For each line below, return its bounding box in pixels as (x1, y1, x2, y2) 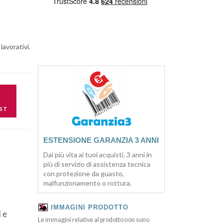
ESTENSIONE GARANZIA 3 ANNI (43, 136, 159, 145)
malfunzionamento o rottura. (43, 179, 131, 188)
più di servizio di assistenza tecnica (43, 160, 150, 169)
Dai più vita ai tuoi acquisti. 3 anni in (43, 150, 152, 159)
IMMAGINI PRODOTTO (51, 204, 128, 212)
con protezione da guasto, (43, 169, 124, 178)
